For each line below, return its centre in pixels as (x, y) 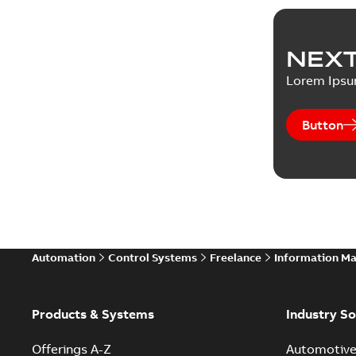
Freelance (236, 257)
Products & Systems (93, 313)
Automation (64, 257)
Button (322, 124)
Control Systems (153, 257)
